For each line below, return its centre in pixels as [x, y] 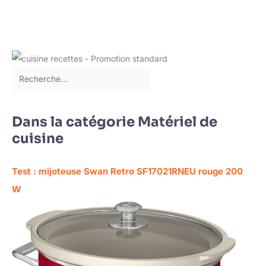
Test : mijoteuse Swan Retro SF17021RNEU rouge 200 [127, 171]
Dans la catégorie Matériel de [115, 122]
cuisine [38, 139]
